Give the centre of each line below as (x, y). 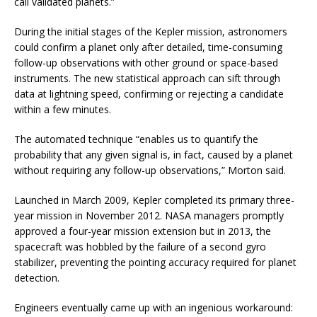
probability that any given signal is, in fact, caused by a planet (154, 154)
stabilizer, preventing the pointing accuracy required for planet (155, 262)
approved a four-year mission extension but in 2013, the (143, 231)
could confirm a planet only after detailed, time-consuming (148, 47)
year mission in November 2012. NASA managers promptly (149, 215)
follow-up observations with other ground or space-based (146, 62)
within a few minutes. (63, 109)
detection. (37, 277)
